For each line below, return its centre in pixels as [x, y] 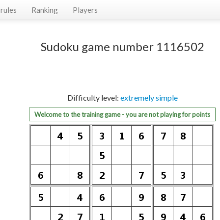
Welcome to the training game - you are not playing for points [122, 114]
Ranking [45, 10]
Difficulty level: [94, 97]
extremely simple [149, 97]
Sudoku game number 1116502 [122, 46]
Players [85, 10]
